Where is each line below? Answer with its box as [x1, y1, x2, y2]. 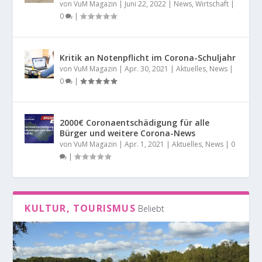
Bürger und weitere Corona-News [60, 127, 196, 139]
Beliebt [137, 202, 164, 214]
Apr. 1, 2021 [125, 139, 165, 149]
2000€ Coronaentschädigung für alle [60, 116, 210, 128]
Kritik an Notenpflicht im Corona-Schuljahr [60, 51, 236, 63]
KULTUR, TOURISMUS [25, 201, 136, 215]
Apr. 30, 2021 [125, 63, 169, 74]
